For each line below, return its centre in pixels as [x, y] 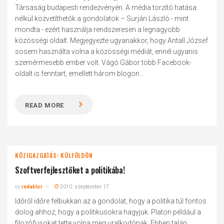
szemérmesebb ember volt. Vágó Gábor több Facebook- [103, 62]
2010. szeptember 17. [85, 187]
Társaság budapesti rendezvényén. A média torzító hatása [106, 7]
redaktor [32, 187]
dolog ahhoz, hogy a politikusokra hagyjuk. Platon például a [108, 212]
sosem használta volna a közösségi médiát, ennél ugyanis [107, 51]
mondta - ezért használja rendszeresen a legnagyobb [98, 29]
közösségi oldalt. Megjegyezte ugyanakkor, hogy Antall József [112, 40]
